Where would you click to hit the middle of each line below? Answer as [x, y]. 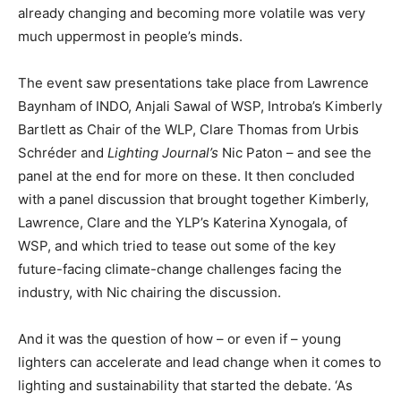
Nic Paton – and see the [295, 152]
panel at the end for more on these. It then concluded [186, 175]
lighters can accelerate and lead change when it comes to [200, 362]
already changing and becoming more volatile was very [192, 13]
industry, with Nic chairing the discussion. [149, 292]
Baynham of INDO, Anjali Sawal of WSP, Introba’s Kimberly [200, 106]
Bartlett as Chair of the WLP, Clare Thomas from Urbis [188, 129]
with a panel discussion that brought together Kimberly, [193, 199]
